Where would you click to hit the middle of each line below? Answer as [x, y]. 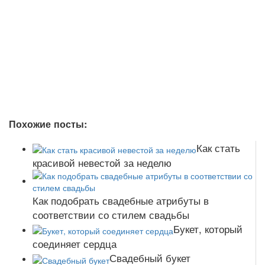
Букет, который [208, 228]
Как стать [218, 147]
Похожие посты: [48, 124]
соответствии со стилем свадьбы [111, 214]
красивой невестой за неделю [102, 162]
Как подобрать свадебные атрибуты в [121, 200]
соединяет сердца [75, 244]
